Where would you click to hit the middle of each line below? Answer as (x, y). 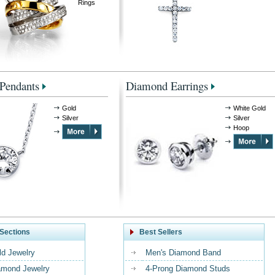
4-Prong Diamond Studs (188, 269)
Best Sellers (161, 232)
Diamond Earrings (167, 86)
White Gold (250, 108)
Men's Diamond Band (183, 253)
